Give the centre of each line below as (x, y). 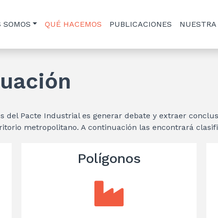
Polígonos (109, 158)
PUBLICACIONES (141, 24)
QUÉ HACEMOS (73, 24)
